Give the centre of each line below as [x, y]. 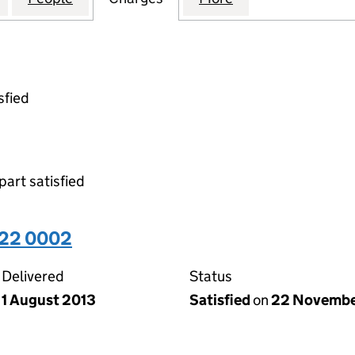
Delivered [33, 276]
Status [211, 276]
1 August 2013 [49, 300]
